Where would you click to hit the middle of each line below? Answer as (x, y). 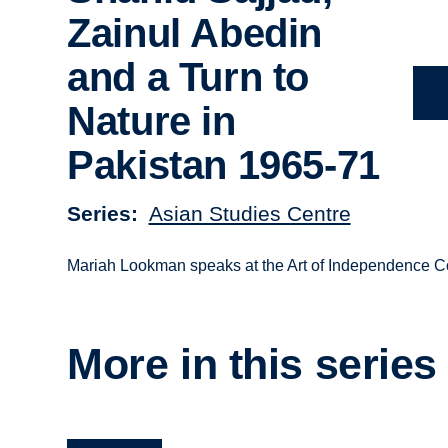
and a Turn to (188, 77)
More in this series (252, 364)
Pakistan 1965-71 (223, 165)
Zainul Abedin (194, 33)
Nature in (151, 121)
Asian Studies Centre (249, 213)
